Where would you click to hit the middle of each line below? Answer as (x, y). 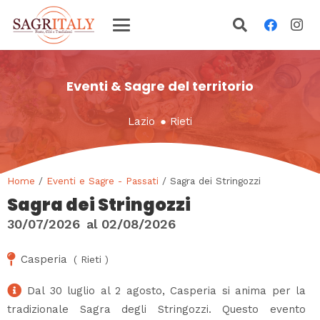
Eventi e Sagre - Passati (102, 180)
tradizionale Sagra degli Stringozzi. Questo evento (156, 309)
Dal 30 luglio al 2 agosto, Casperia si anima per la (166, 290)
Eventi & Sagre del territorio (160, 86)
